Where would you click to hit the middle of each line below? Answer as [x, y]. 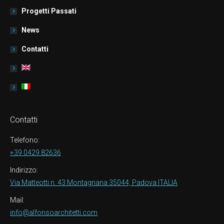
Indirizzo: [24, 170]
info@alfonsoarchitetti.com [54, 212]
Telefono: [25, 140]
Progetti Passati [49, 11]
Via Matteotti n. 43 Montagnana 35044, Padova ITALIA [94, 182]
